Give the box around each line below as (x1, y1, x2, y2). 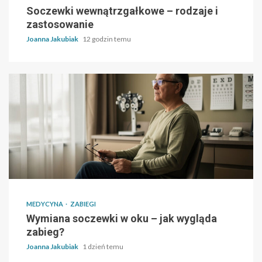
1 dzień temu (82, 242, 123, 251)
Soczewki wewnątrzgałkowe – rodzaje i (26, 5, 218, 18)
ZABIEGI (70, 200, 96, 208)
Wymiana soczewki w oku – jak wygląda (26, 212, 217, 225)
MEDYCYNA (26, 200, 64, 208)
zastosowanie (26, 18, 94, 31)
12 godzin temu (82, 35, 131, 44)
